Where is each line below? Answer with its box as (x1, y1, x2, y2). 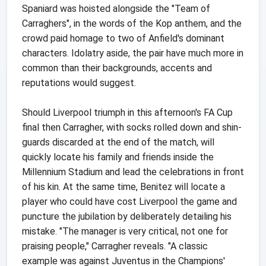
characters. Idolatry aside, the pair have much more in (22, 47, 243, 59)
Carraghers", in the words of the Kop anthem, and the (22, 17, 242, 29)
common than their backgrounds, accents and (22, 62, 212, 74)
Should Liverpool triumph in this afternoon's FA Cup (22, 106, 233, 118)
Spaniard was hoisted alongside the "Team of (22, 2, 210, 14)
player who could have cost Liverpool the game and (22, 195, 237, 207)
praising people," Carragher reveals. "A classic (22, 240, 208, 252)
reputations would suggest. (22, 77, 136, 88)
